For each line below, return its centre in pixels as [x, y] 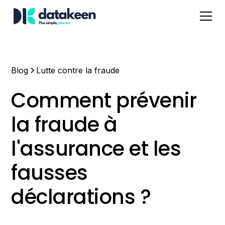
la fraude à [64, 125]
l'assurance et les [96, 149]
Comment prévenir [104, 100]
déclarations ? [81, 197]
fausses [49, 173]
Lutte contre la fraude [78, 70]
